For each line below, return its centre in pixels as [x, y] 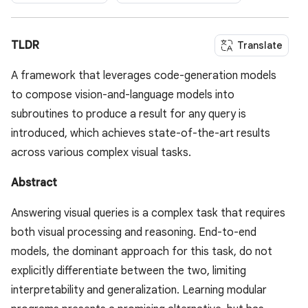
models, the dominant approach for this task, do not [142, 252]
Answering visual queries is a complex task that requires [148, 213]
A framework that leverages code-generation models [144, 76]
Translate [260, 46]
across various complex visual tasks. [101, 153]
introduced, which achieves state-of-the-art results [141, 134]
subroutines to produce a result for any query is [129, 114]
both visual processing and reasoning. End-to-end [134, 233]
